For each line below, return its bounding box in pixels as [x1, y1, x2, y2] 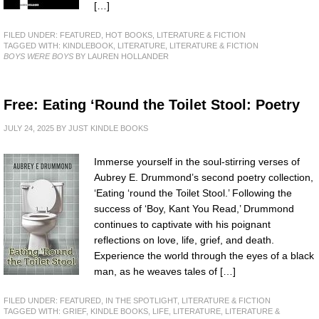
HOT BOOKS [105, 30, 152, 39]
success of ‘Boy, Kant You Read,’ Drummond [94, 202, 294, 214]
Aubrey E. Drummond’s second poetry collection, [94, 171, 313, 183]
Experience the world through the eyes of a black [94, 249, 314, 261]
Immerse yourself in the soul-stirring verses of [94, 155, 300, 167]
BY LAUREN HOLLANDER [73, 51, 169, 61]
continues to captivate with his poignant [94, 218, 271, 230]
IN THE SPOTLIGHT [105, 296, 177, 305]
